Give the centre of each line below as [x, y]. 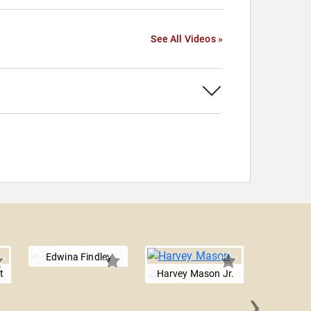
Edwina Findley [79, 257]
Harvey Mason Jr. [195, 274]
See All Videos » [187, 39]
